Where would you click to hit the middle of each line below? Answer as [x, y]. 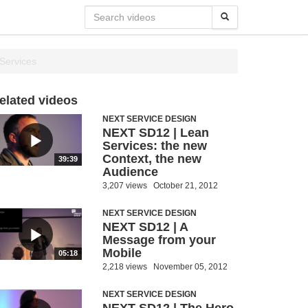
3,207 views [124, 186]
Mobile [122, 253]
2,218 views [124, 267]
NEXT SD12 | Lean [155, 133]
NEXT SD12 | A [145, 227]
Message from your [159, 240]
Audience [130, 172]
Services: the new [154, 146]
